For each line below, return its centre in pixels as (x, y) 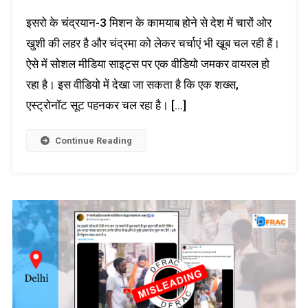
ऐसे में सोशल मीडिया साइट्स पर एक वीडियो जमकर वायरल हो (147, 64)
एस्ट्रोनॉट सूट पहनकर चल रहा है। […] (106, 106)
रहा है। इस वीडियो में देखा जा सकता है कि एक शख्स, (132, 85)
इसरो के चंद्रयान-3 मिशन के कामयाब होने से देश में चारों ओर (148, 23)
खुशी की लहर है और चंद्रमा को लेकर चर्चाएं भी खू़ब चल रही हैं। (153, 44)
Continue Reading (93, 141)
